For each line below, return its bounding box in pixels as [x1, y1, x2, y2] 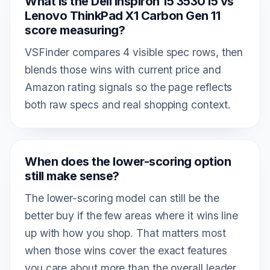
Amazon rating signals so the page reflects [25, 80, 233, 93]
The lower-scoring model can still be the [25, 191, 219, 204]
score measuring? [25, 22, 125, 37]
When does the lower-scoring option [25, 154, 231, 169]
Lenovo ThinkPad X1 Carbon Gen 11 [25, 8, 220, 23]
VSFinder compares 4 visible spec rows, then [25, 45, 243, 58]
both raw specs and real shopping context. [25, 98, 231, 111]
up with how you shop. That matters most [25, 226, 226, 239]
